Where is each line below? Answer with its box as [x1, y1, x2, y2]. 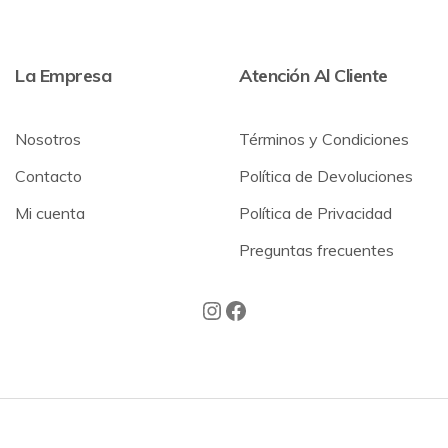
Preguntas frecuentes [239, 240, 394, 260]
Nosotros [15, 129, 81, 149]
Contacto [15, 166, 82, 186]
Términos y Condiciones [239, 129, 409, 149]
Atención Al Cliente [239, 64, 388, 87]
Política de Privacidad [239, 203, 392, 223]
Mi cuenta [15, 203, 85, 223]
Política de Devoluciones [239, 166, 413, 186]
